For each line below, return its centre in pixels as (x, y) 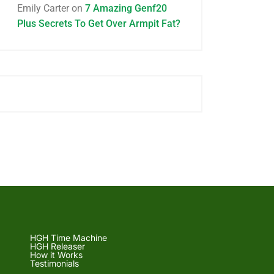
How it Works (57, 255)
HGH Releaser (58, 246)
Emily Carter (43, 8)
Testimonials (55, 263)
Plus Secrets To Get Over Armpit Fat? (99, 24)
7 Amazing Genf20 (126, 8)
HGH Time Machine (69, 238)
